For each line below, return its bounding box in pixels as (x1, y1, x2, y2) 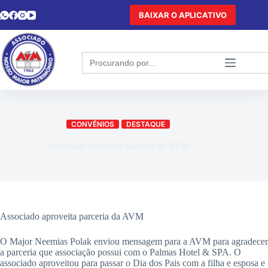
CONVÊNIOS (71, 120, 114, 129)
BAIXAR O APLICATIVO (139, 10, 227, 20)
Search (81, 50, 112, 62)
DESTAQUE (126, 120, 165, 129)
